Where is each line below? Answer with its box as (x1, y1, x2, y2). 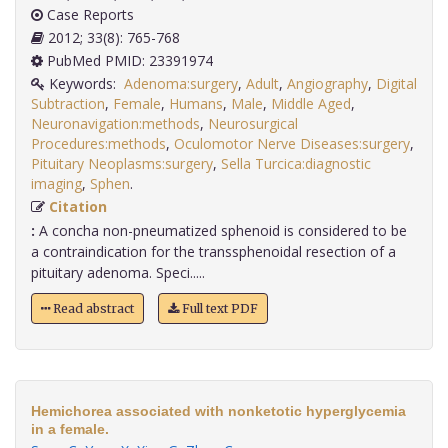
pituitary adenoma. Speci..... (31, 263, 205, 283)
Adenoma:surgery (124, 74, 238, 94)
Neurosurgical (208, 114, 298, 134)
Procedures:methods (31, 134, 166, 154)
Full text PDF (179, 301, 258, 317)
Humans (169, 94, 223, 114)
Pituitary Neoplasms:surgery (31, 154, 213, 174)
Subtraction (31, 94, 105, 114)
